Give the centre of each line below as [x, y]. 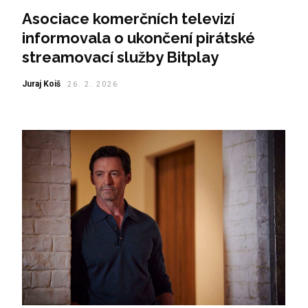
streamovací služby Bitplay [120, 57]
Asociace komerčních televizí [128, 18]
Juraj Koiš [41, 84]
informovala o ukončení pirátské [138, 37]
